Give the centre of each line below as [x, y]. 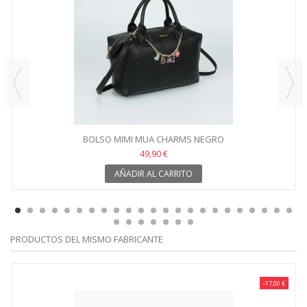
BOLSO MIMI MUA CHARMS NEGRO [153, 139]
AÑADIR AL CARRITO [153, 173]
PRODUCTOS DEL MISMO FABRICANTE [87, 239]
